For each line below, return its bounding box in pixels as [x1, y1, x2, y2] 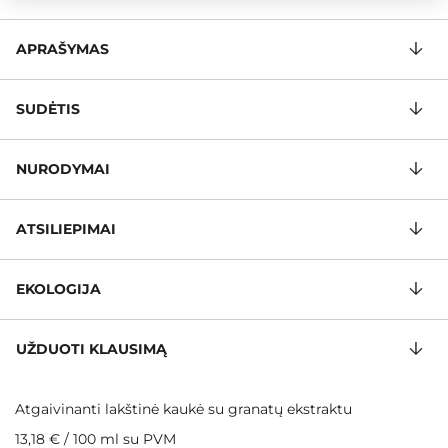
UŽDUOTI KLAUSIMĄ [16, 340, 167, 359]
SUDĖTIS [16, 100, 80, 119]
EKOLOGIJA [16, 280, 101, 299]
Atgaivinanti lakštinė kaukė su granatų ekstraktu [15, 400, 352, 419]
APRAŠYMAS [16, 40, 109, 59]
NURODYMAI [16, 160, 110, 179]
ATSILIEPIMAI [16, 220, 116, 239]
